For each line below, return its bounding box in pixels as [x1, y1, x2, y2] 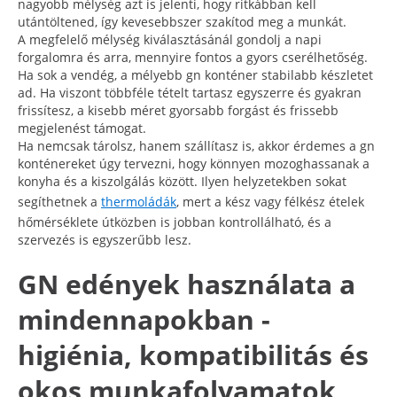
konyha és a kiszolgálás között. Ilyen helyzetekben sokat [18, 172, 346, 190]
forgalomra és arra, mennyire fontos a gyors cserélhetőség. [18, 48, 368, 66]
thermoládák [101, 192, 176, 210]
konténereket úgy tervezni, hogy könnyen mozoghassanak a [18, 154, 370, 172]
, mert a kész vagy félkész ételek [176, 192, 364, 210]
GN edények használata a [18, 265, 355, 302]
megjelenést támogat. [18, 119, 146, 136]
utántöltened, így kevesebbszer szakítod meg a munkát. [18, 12, 346, 30]
